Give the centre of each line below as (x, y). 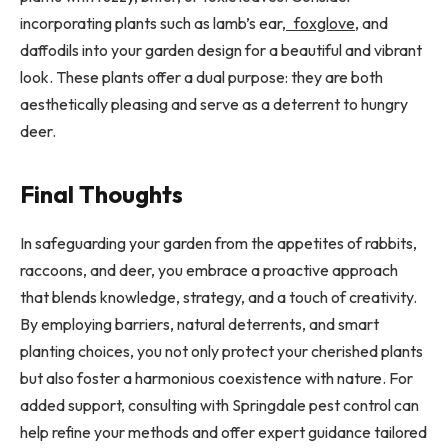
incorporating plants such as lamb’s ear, (153, 23)
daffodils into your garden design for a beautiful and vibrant (221, 50)
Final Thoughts (101, 194)
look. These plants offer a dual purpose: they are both (201, 77)
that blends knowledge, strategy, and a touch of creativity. (218, 297)
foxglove (324, 23)
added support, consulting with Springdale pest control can (219, 405)
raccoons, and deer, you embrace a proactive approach (209, 270)
